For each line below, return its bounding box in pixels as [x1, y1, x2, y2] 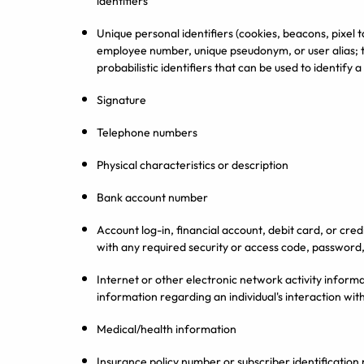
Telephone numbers [97, 125, 197, 140]
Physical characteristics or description [97, 158, 288, 172]
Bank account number [97, 190, 208, 205]
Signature [97, 93, 146, 107]
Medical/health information [97, 322, 236, 336]
